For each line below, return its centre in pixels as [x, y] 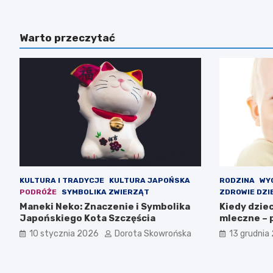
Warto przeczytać [67, 37]
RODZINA [237, 181]
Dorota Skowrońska [153, 234]
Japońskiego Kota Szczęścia [87, 218]
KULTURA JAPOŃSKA [150, 181]
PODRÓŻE [38, 192]
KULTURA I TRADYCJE [62, 181]
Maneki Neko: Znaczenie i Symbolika [105, 207]
